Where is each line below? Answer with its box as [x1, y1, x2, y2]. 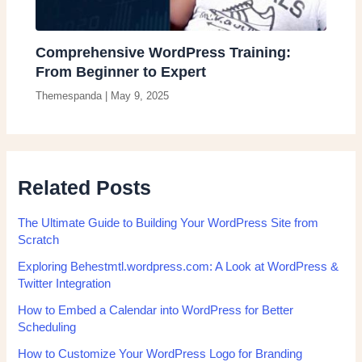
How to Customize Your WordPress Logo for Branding [18, 347, 303, 360]
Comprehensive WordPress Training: [36, 44, 292, 61]
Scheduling [18, 321, 77, 334]
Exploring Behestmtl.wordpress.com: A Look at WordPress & [18, 260, 339, 273]
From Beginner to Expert [36, 63, 207, 80]
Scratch [18, 234, 60, 246]
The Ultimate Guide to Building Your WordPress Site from [18, 217, 319, 229]
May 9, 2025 [111, 90, 170, 103]
